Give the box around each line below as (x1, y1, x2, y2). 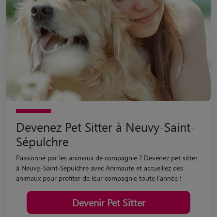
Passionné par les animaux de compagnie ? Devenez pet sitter (16, 142, 198, 152)
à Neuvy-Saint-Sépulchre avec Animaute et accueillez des (16, 153, 183, 162)
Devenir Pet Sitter (72, 185, 145, 199)
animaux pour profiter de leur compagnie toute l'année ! (16, 163, 182, 172)
